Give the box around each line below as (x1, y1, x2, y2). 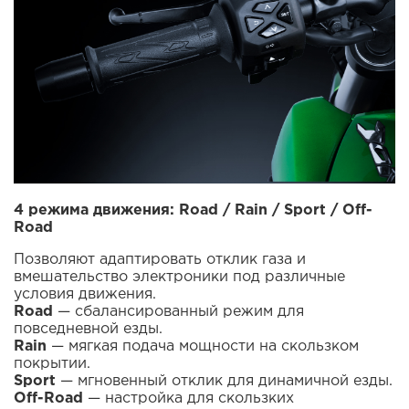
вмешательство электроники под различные (14, 269, 345, 284)
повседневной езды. (14, 321, 163, 336)
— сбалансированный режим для (53, 304, 304, 319)
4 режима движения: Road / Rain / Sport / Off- (14, 203, 372, 217)
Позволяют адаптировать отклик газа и (14, 252, 306, 267)
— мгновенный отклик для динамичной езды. (56, 373, 393, 388)
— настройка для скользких (83, 391, 294, 405)
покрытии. (14, 356, 90, 371)
